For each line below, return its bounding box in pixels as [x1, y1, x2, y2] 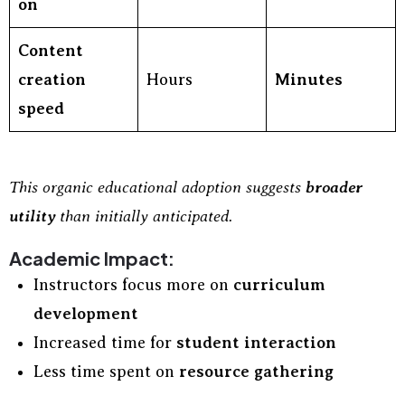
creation [18, 71, 86, 89]
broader [306, 178, 363, 196]
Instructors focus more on [33, 276, 233, 294]
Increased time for [33, 334, 176, 352]
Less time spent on [33, 363, 179, 381]
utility [9, 207, 55, 225]
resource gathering [179, 363, 334, 381]
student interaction [176, 334, 336, 352]
